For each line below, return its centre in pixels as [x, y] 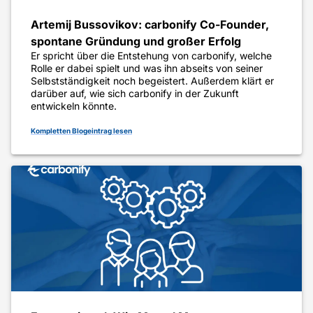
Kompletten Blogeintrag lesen [81, 131]
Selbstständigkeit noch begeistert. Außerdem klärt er [152, 81]
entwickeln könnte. [74, 106]
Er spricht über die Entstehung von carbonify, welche [151, 56]
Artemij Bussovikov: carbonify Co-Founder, [150, 25]
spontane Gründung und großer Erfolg [136, 42]
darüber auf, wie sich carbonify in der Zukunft [135, 94]
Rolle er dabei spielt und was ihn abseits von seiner [147, 68]
